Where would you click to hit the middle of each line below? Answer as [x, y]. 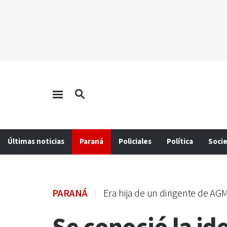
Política [180, 142]
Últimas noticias [36, 142]
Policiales [135, 142]
